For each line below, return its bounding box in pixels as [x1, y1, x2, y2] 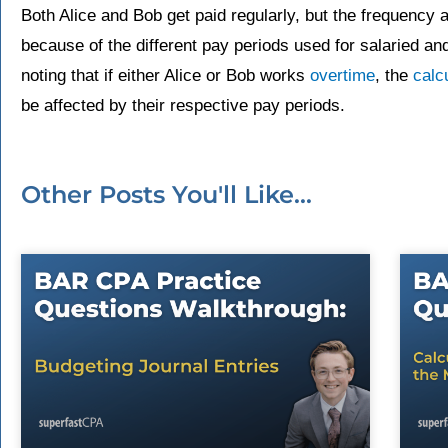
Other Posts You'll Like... [21, 180, 312, 210]
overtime [310, 66, 375, 86]
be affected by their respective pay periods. [21, 96, 345, 116]
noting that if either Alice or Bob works [21, 66, 310, 86]
